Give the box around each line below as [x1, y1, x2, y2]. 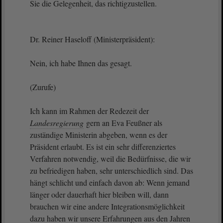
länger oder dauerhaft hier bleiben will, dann [30, 189, 169, 200]
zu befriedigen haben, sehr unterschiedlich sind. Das [30, 165, 193, 176]
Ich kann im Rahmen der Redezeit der [30, 106, 149, 116]
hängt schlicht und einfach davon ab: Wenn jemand [30, 177, 190, 188]
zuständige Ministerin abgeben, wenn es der [30, 129, 167, 140]
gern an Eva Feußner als [84, 117, 162, 128]
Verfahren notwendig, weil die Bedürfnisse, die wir [30, 153, 191, 164]
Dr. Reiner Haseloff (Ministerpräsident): [30, 34, 155, 44]
